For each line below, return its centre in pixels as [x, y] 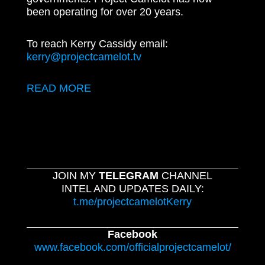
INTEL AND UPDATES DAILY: [132, 189]
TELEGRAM [130, 176]
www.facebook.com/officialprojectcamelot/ [132, 247]
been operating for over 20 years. [106, 12]
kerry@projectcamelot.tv [84, 56]
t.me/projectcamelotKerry [132, 202]
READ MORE [59, 88]
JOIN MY [76, 176]
